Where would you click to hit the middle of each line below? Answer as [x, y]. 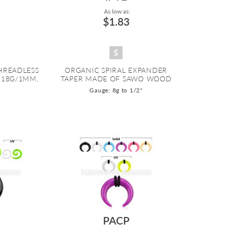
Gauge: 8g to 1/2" [116, 90]
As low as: [116, 12]
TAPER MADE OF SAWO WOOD [116, 79]
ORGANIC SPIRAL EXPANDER [116, 70]
